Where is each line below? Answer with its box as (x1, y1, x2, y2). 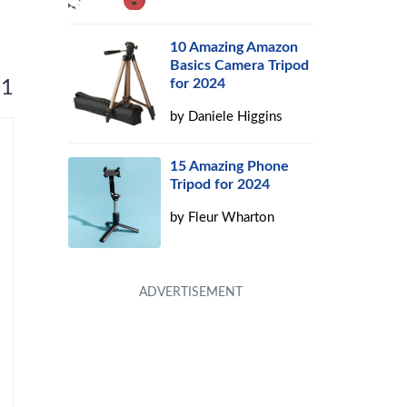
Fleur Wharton (188, 211, 275, 224)
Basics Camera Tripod (170, 58, 310, 73)
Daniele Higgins (188, 110, 283, 124)
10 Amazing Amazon (170, 40, 299, 55)
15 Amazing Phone (170, 159, 290, 174)
